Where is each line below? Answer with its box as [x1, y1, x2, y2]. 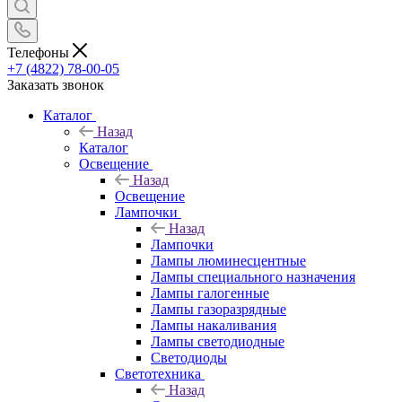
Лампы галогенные [151, 284, 269, 301]
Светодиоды [151, 349, 227, 365]
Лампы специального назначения [151, 268, 355, 284]
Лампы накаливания [151, 317, 276, 333]
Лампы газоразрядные [151, 301, 286, 317]
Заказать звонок [7, 76, 104, 92]
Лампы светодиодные [151, 333, 284, 349]
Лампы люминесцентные [151, 252, 306, 268]
